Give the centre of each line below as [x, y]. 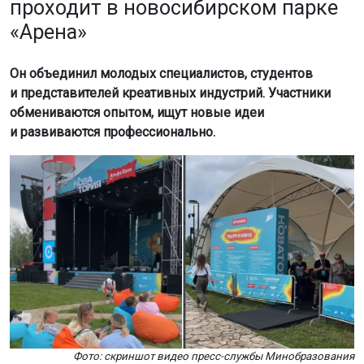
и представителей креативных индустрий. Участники [170, 93]
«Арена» [48, 32]
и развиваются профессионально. [113, 132]
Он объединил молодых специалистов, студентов [161, 73]
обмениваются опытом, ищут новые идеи [137, 112]
